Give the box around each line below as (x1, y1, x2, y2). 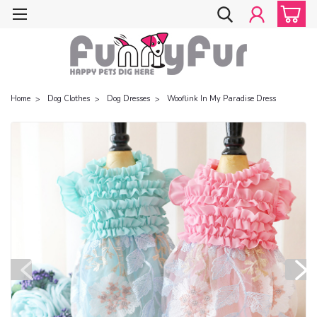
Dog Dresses (107, 93, 150, 104)
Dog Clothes (47, 93, 90, 104)
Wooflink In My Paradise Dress (167, 93, 276, 104)
